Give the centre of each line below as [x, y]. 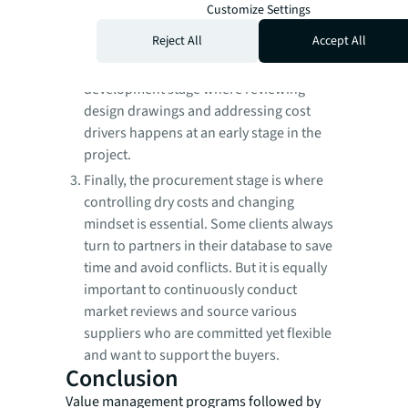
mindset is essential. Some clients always [209, 224]
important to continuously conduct [190, 290]
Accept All [339, 41]
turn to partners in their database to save [208, 246]
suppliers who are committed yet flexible [208, 334]
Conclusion [122, 379]
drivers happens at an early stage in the [203, 133]
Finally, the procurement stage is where [204, 181]
